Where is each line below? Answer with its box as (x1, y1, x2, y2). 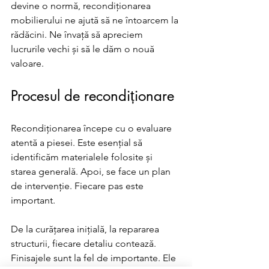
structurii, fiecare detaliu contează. (11, 238, 159, 249)
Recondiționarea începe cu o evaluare (11, 122, 174, 134)
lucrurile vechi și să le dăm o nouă (11, 43, 157, 55)
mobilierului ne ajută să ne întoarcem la (11, 14, 181, 26)
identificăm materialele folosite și (11, 151, 155, 163)
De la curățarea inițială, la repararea (11, 223, 162, 235)
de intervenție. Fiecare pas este (11, 180, 146, 192)
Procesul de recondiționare (11, 86, 174, 105)
